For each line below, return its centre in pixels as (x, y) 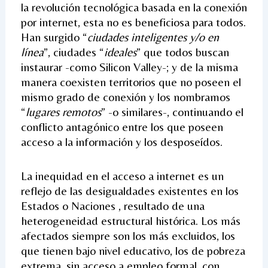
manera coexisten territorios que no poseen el (131, 81)
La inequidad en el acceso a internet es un (122, 175)
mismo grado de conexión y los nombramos (125, 96)
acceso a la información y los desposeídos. (121, 141)
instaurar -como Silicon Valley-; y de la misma (129, 66)
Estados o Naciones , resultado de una (112, 205)
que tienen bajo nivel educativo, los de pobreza (133, 250)
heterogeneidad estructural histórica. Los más (130, 220)
